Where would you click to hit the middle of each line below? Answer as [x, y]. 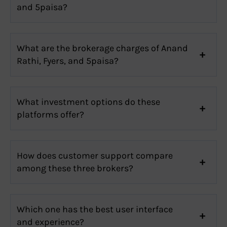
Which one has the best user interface [95, 209]
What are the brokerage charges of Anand [102, 48]
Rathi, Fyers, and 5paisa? [68, 61]
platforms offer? [50, 114]
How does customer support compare [95, 155]
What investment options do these [88, 102]
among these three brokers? [75, 168]
